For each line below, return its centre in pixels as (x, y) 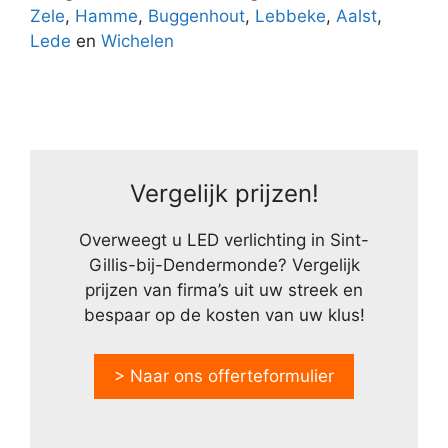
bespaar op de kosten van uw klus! (224, 315)
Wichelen (137, 41)
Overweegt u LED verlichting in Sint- (224, 240)
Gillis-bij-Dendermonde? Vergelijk (224, 265)
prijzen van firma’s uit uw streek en (224, 290)
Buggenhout (196, 16)
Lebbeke (290, 16)
